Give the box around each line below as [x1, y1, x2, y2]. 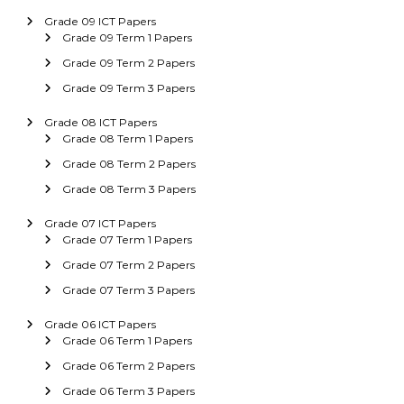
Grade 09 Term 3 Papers [61, 80, 195, 95]
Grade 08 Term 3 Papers [61, 181, 196, 196]
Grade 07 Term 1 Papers [61, 232, 192, 246]
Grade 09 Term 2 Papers [61, 55, 195, 69]
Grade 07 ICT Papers [43, 216, 156, 230]
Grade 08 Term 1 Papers [61, 131, 193, 145]
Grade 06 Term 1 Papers [61, 333, 192, 347]
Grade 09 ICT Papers [43, 14, 156, 28]
